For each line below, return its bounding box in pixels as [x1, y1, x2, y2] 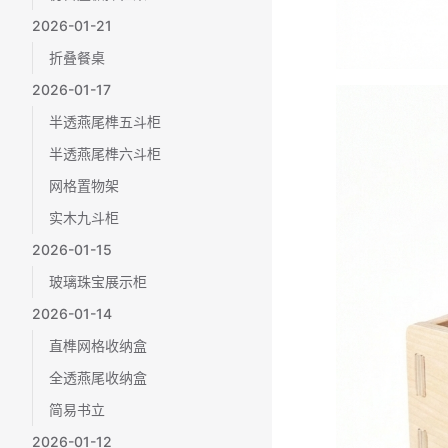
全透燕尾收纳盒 [49, 369, 147, 386]
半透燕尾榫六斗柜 [49, 145, 161, 162]
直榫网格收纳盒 [49, 337, 147, 354]
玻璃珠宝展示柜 [49, 273, 147, 290]
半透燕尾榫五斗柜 [49, 113, 161, 130]
